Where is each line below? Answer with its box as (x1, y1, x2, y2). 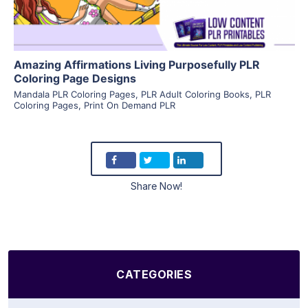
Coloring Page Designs (13, 71, 136, 85)
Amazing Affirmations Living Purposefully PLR (13, 57, 260, 71)
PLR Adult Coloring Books (140, 88, 250, 100)
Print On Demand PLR (83, 99, 175, 111)
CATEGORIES (116, 267, 192, 281)
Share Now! (130, 179, 182, 192)
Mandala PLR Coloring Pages (13, 88, 135, 100)
